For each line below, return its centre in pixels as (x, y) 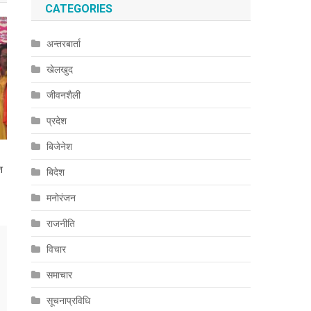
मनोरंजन (61, 198)
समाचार (60, 275)
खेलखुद (60, 69)
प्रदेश (57, 121)
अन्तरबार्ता (64, 44)
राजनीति (61, 224)
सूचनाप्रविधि (69, 301)
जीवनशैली (64, 95)
